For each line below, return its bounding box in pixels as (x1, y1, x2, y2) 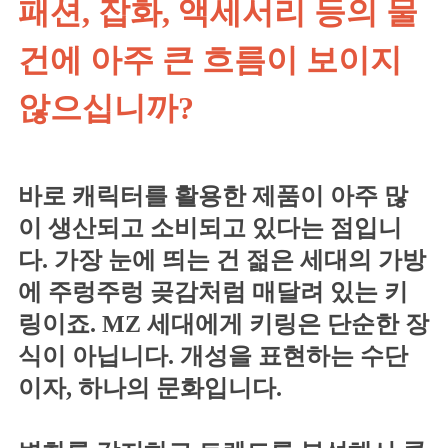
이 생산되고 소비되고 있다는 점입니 (18, 214, 402, 241)
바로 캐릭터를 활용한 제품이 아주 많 (18, 182, 408, 209)
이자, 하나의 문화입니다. (18, 374, 282, 401)
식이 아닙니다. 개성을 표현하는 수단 (18, 342, 408, 369)
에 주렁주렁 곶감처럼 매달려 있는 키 (18, 278, 408, 305)
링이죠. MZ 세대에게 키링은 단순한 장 (18, 310, 429, 337)
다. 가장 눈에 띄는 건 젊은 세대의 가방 (18, 246, 426, 273)
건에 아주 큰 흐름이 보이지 (18, 41, 402, 78)
